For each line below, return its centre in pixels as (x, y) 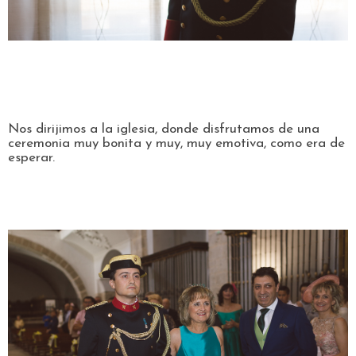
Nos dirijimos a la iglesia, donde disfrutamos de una (164, 130)
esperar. (33, 158)
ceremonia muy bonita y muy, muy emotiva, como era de (176, 144)
